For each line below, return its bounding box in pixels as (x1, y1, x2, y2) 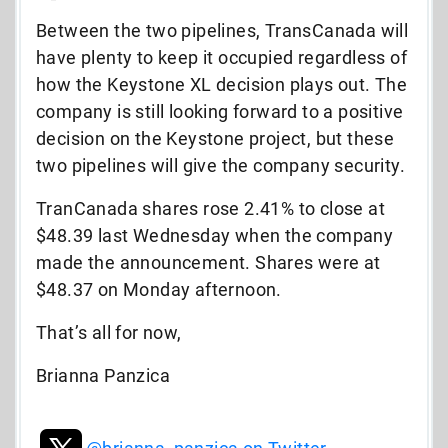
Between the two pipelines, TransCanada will (36, 19, 409, 41)
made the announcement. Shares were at (36, 251, 381, 273)
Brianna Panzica (36, 364, 170, 386)
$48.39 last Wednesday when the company (36, 224, 394, 246)
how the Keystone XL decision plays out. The (36, 73, 408, 95)
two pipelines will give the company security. (36, 154, 405, 176)
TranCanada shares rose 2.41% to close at (36, 197, 385, 219)
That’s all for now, (36, 321, 182, 343)
